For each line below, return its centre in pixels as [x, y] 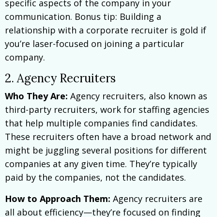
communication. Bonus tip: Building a [83, 16]
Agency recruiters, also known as [138, 96]
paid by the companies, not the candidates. [95, 177]
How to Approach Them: [58, 198]
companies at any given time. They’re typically [101, 163]
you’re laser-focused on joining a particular [94, 43]
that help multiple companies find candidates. [101, 123]
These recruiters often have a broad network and [108, 136]
